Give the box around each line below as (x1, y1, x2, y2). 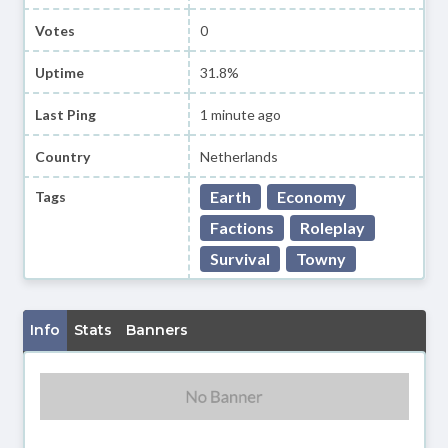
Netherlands (200, 147, 279, 165)
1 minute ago (200, 105, 282, 123)
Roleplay (300, 218, 366, 237)
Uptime (34, 63, 84, 81)
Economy (277, 187, 347, 206)
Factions (210, 218, 275, 237)
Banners (125, 321, 188, 339)
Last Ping (34, 105, 96, 123)
